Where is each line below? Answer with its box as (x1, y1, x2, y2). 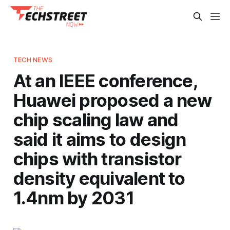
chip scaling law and (13, 108, 179, 130)
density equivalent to (13, 167, 185, 189)
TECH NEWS (13, 55, 52, 64)
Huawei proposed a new (13, 89, 212, 111)
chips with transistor (13, 147, 182, 169)
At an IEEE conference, (13, 69, 197, 91)
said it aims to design (13, 128, 186, 150)
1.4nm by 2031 (13, 186, 134, 208)
